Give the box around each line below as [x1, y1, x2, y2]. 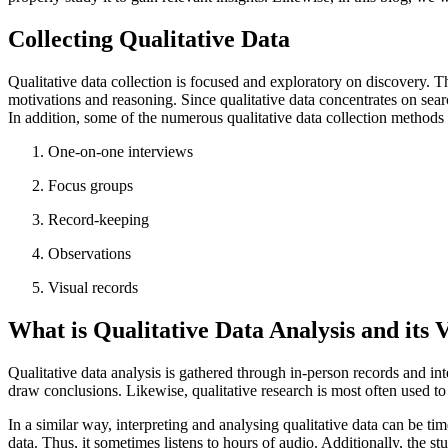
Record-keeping [48, 211, 149, 229]
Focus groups [48, 177, 133, 195]
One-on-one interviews [48, 143, 193, 161]
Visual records [48, 279, 138, 297]
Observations [48, 245, 131, 263]
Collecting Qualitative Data [8, 26, 290, 53]
